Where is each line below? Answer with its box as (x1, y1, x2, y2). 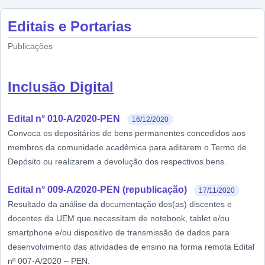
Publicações (8, 41, 53, 51)
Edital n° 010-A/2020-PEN (8, 114, 120, 124)
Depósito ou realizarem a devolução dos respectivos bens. (8, 157, 227, 166)
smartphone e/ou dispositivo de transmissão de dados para (8, 228, 230, 237)
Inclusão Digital (8, 79, 114, 95)
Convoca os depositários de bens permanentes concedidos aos (8, 128, 245, 138)
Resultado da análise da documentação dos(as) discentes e (8, 199, 232, 209)
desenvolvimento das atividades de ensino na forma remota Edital (8, 242, 254, 251)
